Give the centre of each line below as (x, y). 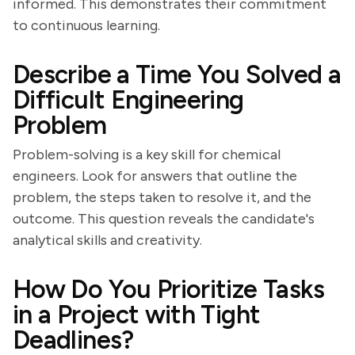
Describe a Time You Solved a (177, 74)
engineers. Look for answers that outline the (155, 176)
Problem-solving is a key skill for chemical (147, 155)
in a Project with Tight (137, 315)
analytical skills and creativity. (107, 240)
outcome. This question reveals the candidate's (164, 219)
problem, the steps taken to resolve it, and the (162, 197)
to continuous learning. (86, 25)
